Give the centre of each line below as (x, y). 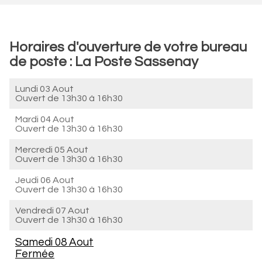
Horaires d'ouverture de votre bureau (128, 47)
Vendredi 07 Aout (52, 211)
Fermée (35, 254)
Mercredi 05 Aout (52, 150)
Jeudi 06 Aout (45, 180)
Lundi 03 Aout (44, 89)
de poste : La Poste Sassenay (104, 62)
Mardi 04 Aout (45, 119)
